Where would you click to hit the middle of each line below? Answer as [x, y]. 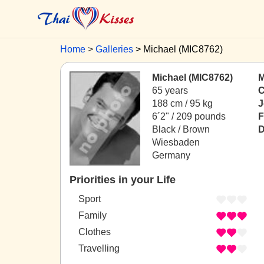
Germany [171, 155]
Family [93, 216]
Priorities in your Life [123, 180]
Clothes [95, 232]
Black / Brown [181, 129]
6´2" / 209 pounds [189, 116]
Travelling [99, 249]
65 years [170, 90]
